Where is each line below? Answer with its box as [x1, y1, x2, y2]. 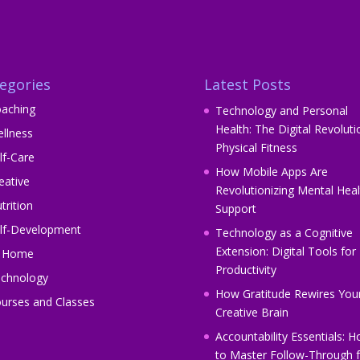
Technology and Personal [215, 103, 348, 119]
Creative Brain [215, 305, 288, 321]
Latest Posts [203, 74, 291, 94]
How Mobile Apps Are [215, 164, 328, 180]
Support [215, 201, 256, 217]
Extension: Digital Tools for [215, 243, 356, 260]
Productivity [215, 262, 276, 278]
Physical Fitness [215, 140, 297, 156]
